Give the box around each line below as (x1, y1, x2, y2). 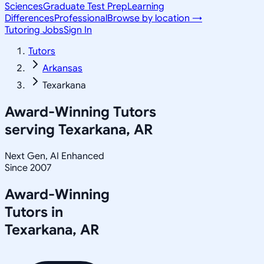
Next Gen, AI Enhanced (5, 150, 104, 162)
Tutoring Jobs (5, 24, 64, 36)
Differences (5, 12, 54, 24)
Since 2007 (5, 161, 51, 174)
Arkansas (42, 62, 82, 74)
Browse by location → (107, 12, 202, 24)
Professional (54, 12, 107, 24)
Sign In (64, 24, 92, 36)
